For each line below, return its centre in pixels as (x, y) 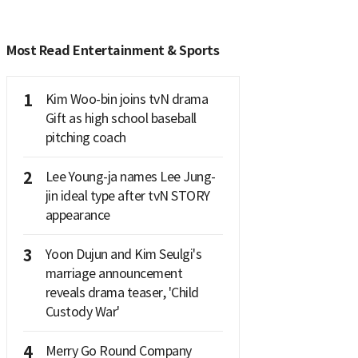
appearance (78, 215)
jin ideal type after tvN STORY (127, 195)
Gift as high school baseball (121, 118)
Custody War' (82, 311)
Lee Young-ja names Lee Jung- (130, 176)
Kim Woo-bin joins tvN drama (126, 99)
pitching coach (86, 137)
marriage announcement (113, 273)
